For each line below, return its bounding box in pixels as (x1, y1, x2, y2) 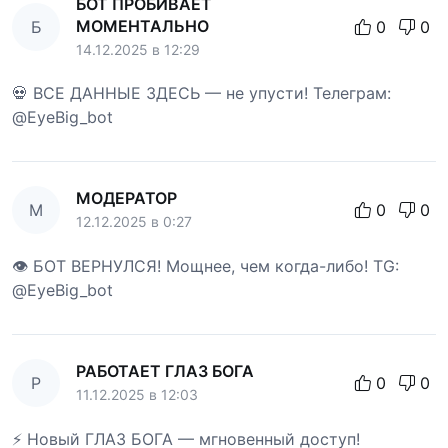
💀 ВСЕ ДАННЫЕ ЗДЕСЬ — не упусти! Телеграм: (12, 83, 391, 104)
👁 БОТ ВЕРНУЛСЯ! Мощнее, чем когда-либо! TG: (12, 256, 399, 277)
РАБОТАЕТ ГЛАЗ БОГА (76, 361, 254, 382)
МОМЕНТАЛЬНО (76, 16, 209, 37)
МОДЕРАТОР (76, 188, 177, 209)
